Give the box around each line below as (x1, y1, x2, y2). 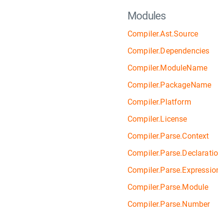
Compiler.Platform (127, 97, 191, 107)
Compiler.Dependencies (127, 46, 210, 55)
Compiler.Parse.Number (127, 200, 210, 209)
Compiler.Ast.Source (127, 29, 199, 38)
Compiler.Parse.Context (127, 131, 209, 141)
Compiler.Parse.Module (127, 182, 209, 192)
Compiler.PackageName (127, 80, 212, 90)
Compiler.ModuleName (127, 63, 208, 73)
